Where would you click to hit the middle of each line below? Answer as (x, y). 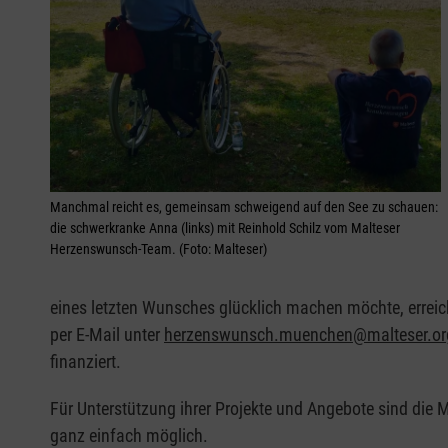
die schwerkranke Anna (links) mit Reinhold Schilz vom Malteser (225, 227)
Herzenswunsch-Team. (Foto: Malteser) (158, 248)
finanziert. (85, 362)
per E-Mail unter (107, 335)
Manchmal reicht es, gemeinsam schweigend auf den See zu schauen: (244, 206)
